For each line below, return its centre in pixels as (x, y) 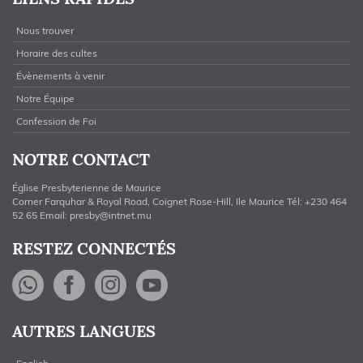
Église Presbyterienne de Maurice (87, 188)
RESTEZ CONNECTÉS (94, 249)
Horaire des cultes (57, 53)
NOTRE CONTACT (81, 160)
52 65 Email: (41, 216)
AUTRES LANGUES (84, 331)
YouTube (234, 286)
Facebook (155, 286)
